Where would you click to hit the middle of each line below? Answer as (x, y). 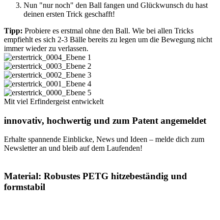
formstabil (25, 187)
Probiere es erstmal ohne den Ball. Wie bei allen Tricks (108, 31)
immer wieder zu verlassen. (46, 49)
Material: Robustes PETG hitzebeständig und (96, 176)
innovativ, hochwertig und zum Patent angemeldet (105, 120)
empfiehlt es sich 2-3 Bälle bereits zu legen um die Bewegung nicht (108, 40)
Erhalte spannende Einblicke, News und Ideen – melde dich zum (104, 139)
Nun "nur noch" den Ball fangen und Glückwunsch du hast (116, 5)
